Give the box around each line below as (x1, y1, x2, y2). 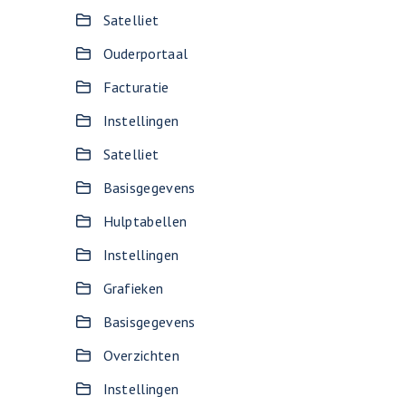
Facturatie (102, 78, 169, 96)
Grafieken (102, 279, 164, 297)
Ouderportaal (102, 44, 188, 63)
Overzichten (102, 346, 179, 364)
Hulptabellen (102, 212, 188, 230)
